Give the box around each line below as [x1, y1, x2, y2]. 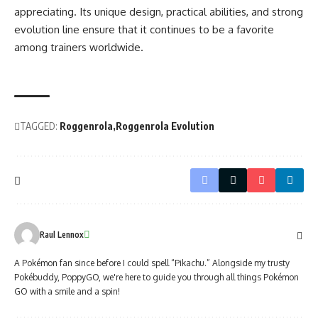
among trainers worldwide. [14, 40, 143, 55]
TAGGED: [20, 120, 57, 133]
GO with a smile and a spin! [14, 286, 120, 297]
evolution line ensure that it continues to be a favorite [14, 23, 274, 37]
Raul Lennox [40, 229, 84, 241]
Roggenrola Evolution [116, 120, 214, 133]
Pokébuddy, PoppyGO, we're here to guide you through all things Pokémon [14, 272, 299, 283]
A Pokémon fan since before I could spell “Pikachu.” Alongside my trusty [14, 258, 290, 269]
